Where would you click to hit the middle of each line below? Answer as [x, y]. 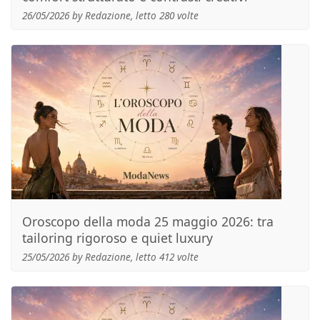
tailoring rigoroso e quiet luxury [117, 238]
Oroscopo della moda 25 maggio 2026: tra [148, 221]
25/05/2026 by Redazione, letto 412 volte [110, 257]
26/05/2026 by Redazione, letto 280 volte [110, 15]
